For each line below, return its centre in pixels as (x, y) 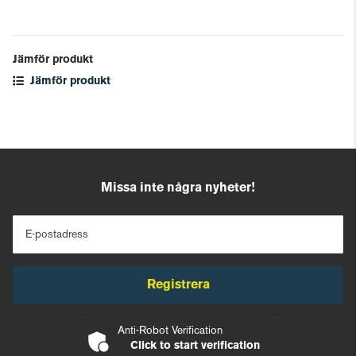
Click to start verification (195, 346)
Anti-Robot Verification (170, 331)
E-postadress (57, 235)
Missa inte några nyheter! (178, 188)
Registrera (178, 285)
